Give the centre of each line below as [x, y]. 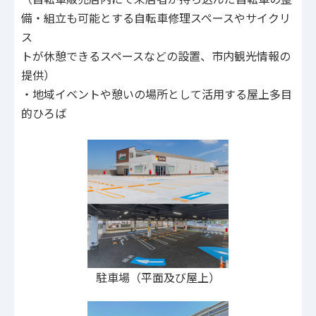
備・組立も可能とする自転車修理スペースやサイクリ [156, 18]
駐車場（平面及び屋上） [158, 278]
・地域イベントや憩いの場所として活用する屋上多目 [157, 94]
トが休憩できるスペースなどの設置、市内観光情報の [156, 56]
